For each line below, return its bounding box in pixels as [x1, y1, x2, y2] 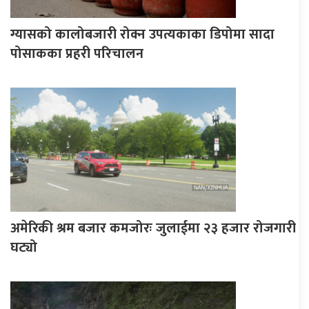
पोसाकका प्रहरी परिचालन [10, 42, 143, 66]
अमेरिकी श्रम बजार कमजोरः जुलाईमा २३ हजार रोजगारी [10, 217, 296, 241]
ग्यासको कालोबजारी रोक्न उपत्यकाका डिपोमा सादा [10, 23, 275, 47]
